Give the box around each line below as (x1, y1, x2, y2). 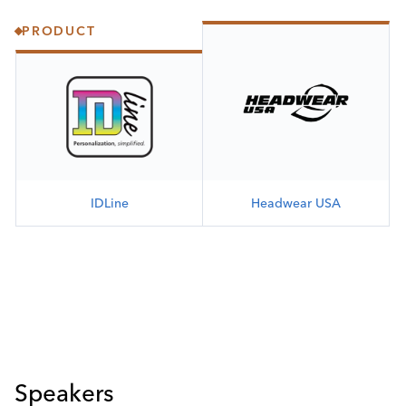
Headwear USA (251, 194, 341, 211)
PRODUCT (22, 23, 96, 40)
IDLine (90, 194, 129, 211)
